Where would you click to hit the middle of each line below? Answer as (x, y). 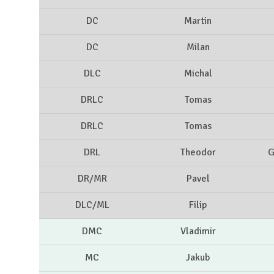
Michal (198, 74)
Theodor (198, 153)
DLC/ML (92, 205)
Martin (198, 21)
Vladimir (198, 231)
